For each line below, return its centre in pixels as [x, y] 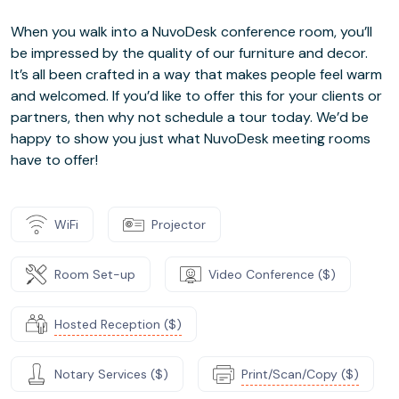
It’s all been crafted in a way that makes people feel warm [196, 74]
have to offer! [54, 160]
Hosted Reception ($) [118, 324]
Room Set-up [95, 274]
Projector [179, 224]
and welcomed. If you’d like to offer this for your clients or [196, 96]
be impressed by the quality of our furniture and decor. [189, 53]
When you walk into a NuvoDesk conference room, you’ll [191, 32]
